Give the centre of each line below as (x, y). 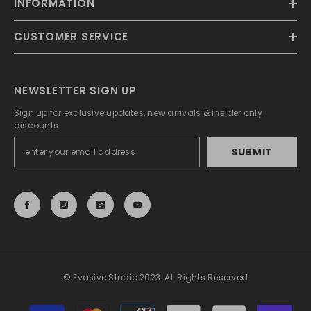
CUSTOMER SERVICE (71, 37)
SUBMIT (252, 152)
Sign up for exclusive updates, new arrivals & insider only (138, 113)
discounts (36, 126)
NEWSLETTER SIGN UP (75, 91)
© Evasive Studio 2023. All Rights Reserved (155, 278)
